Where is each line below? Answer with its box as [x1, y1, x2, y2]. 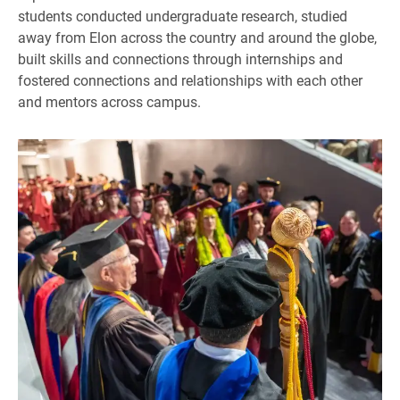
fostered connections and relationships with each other [18, 70, 362, 89]
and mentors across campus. [18, 91, 201, 111]
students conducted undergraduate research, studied [18, 5, 347, 25]
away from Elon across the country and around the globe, [18, 27, 377, 46]
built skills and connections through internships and [18, 48, 343, 68]
